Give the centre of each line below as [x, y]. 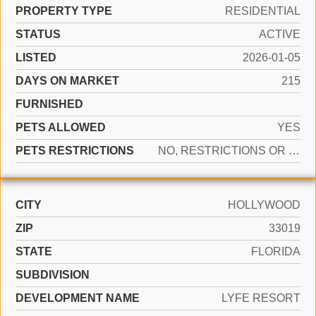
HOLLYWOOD [264, 205]
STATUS [38, 34]
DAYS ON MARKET [67, 81]
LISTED [36, 57]
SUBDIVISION [53, 275]
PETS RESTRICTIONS [75, 151]
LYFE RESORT [261, 298]
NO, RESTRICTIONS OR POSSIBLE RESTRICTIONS [294, 151]
